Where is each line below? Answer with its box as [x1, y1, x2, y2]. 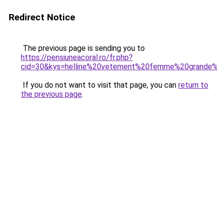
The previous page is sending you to [21, 44, 145, 53]
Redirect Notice [9, 12, 75, 23]
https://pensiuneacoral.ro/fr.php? [21, 53, 133, 62]
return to [178, 80, 208, 90]
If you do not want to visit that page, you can [21, 80, 178, 90]
